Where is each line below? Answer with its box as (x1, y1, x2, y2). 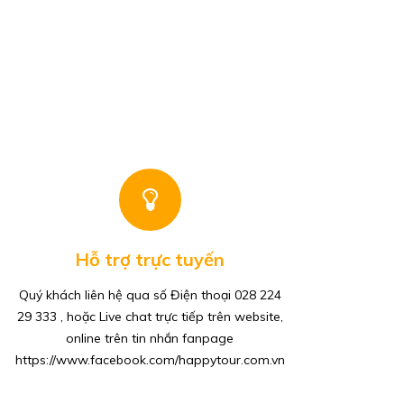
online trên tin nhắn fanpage (66, 329, 234, 346)
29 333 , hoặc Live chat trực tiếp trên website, (16, 308, 283, 325)
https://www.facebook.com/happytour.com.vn (14, 351, 285, 368)
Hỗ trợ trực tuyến (75, 247, 225, 271)
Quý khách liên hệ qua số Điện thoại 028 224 (18, 286, 281, 303)
